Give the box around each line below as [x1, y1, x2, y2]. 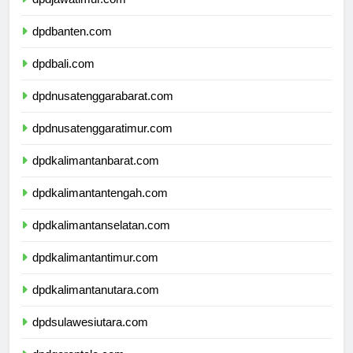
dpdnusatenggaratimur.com [32, 136, 173, 150]
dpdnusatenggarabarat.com [32, 103, 173, 117]
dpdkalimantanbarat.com [32, 168, 159, 182]
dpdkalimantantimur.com [32, 265, 158, 279]
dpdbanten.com [32, 39, 112, 53]
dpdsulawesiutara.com [32, 329, 148, 344]
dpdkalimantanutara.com [32, 297, 159, 311]
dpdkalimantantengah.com [32, 200, 168, 214]
